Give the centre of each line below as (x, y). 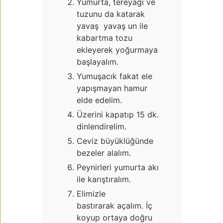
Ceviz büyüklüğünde (115, 141)
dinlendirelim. (102, 126)
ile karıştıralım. (104, 179)
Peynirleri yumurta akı (118, 167)
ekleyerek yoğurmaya (117, 50)
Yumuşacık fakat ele (114, 76)
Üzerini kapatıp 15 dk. (118, 114)
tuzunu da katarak (111, 14)
